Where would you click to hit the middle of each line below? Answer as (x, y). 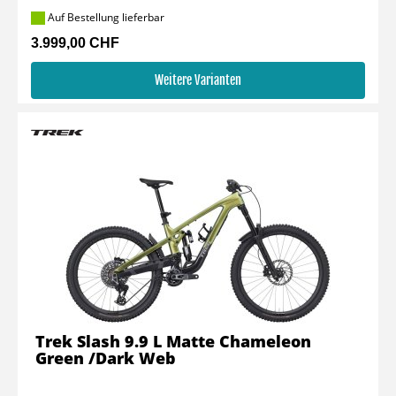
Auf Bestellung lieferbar (105, 17)
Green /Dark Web (106, 358)
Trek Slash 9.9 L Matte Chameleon (173, 341)
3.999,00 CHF (75, 43)
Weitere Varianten (198, 80)
